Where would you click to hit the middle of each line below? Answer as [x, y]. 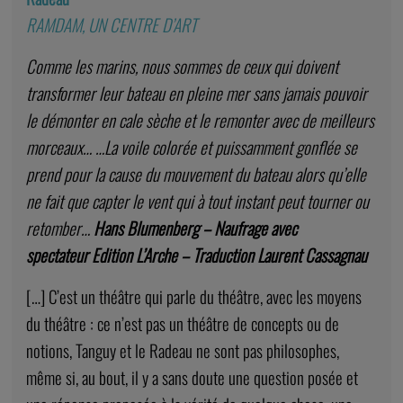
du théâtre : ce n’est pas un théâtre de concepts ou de [182, 324]
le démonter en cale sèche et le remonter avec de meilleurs [200, 121]
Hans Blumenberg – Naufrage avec [195, 228]
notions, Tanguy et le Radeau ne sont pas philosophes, [182, 351]
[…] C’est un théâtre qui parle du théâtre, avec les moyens [193, 297]
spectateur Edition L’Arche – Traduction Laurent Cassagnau [196, 255]
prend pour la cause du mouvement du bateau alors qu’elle [196, 175]
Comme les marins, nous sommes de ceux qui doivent [182, 67]
